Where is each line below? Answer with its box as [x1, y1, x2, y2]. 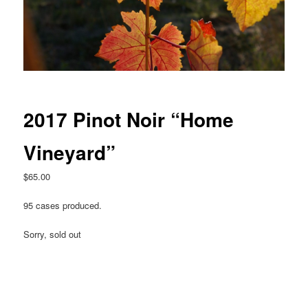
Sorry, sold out [23, 228, 82, 241]
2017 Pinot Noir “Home [23, 105, 234, 134]
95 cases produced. [23, 199, 102, 212]
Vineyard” [23, 138, 116, 167]
